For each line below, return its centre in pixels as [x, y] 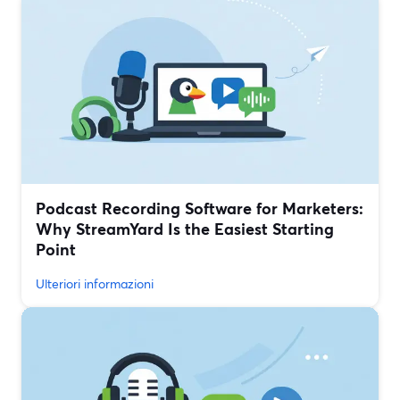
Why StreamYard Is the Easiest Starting [185, 229]
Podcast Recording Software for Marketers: [200, 208]
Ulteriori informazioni [95, 284]
